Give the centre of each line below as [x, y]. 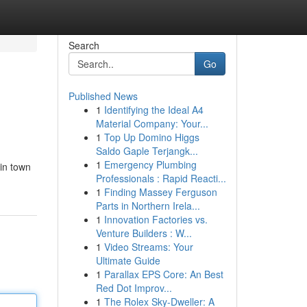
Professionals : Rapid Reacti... [161, 178]
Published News [103, 96]
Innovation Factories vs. [156, 219]
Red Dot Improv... [134, 288]
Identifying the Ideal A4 [153, 110]
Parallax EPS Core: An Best [163, 274]
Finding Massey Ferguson [160, 192]
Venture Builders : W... [144, 233]
